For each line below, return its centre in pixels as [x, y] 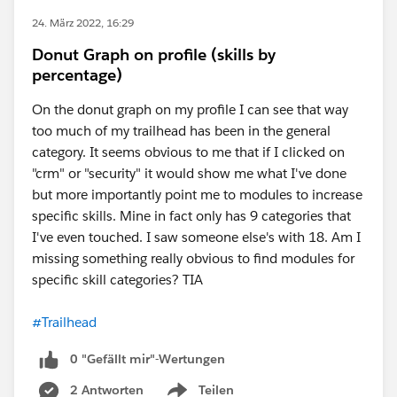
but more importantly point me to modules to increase [197, 195]
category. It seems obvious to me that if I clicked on [188, 152]
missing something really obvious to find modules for [193, 258]
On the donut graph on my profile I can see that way [190, 109]
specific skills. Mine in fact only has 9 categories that [191, 216]
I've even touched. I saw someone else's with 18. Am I [196, 237]
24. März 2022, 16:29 [83, 23]
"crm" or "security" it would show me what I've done [189, 173]
